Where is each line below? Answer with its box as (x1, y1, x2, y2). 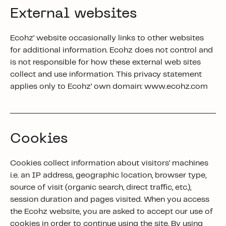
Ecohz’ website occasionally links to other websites (10, 34, 204, 42)
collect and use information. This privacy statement (10, 71, 202, 78)
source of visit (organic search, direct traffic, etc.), (10, 184, 191, 191)
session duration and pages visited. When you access (10, 196, 209, 203)
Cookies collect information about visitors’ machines (10, 159, 208, 167)
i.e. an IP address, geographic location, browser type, (10, 172, 206, 179)
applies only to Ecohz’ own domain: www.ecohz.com (10, 83, 208, 90)
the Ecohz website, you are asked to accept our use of (10, 208, 213, 215)
